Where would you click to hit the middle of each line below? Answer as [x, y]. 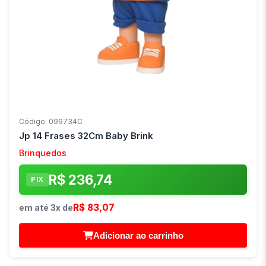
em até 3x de [46, 207]
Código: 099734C [51, 121]
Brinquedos [43, 153]
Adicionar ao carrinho [138, 235]
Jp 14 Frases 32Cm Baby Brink [86, 135]
